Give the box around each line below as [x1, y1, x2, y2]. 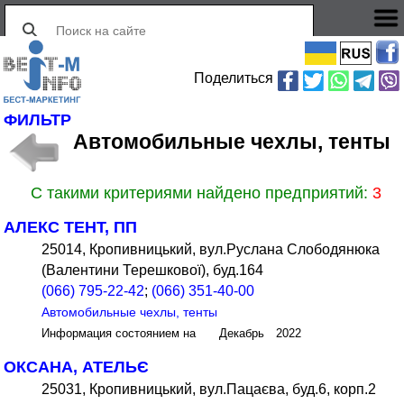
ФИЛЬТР [4, 111, 72, 130]
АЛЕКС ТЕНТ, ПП [4, 218, 138, 237]
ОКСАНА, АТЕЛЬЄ [4, 358, 150, 377]
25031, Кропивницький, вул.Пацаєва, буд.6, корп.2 [41, 381, 377, 398]
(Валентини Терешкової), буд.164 [41, 262, 264, 279]
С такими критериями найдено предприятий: [31, 184, 373, 203]
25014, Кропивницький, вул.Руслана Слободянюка [41, 242, 381, 258]
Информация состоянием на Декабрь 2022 [41, 327, 302, 341]
